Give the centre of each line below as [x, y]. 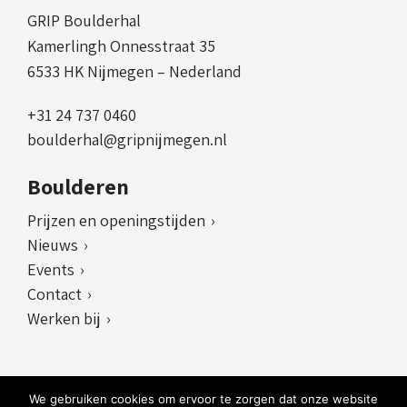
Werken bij [64, 318]
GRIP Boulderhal [84, 20]
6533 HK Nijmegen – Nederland [134, 71]
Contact [55, 294]
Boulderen [78, 186]
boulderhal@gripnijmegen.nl [127, 139]
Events [51, 269]
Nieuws [53, 245]
